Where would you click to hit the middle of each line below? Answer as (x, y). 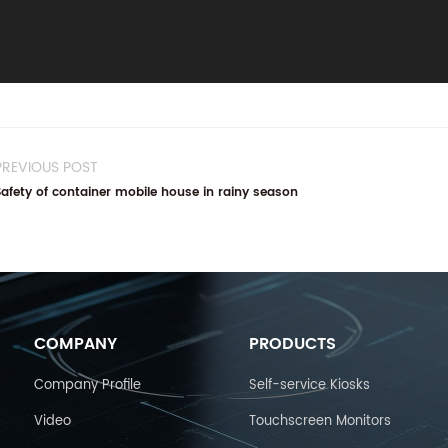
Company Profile (87, 385)
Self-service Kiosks (310, 385)
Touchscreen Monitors (320, 421)
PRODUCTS (293, 344)
